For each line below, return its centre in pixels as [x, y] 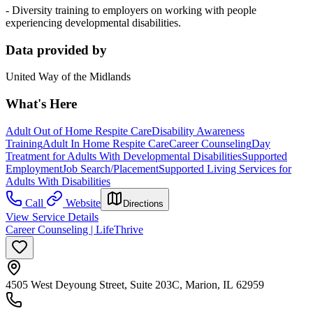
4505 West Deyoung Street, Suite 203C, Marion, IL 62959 [135, 284]
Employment [34, 168]
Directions [143, 203]
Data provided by [56, 50]
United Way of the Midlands [68, 77]
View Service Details [52, 217]
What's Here [41, 104]
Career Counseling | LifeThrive [74, 229]
